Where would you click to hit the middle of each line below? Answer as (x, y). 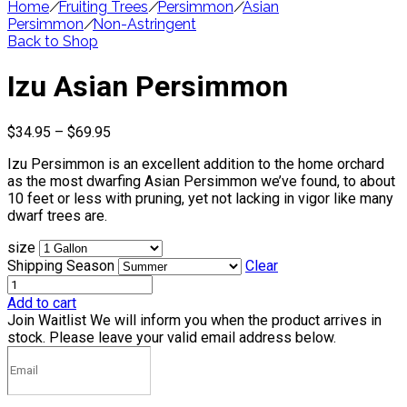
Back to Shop (53, 41)
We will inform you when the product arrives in (236, 320)
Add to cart (42, 303)
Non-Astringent (144, 24)
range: (129, 148)
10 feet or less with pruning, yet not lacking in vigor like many (200, 198)
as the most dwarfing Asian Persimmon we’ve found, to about (201, 181)
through (134, 183)
